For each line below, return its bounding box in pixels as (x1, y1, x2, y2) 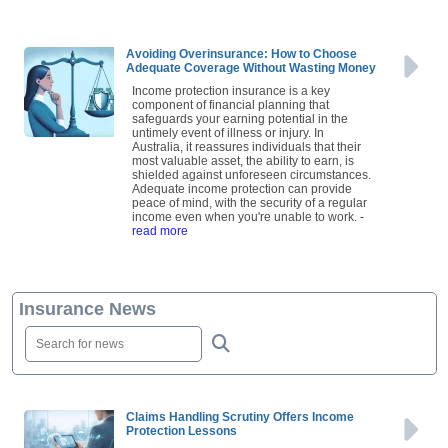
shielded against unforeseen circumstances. (132, 174, 371, 189)
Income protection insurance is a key (132, 90, 330, 105)
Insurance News (19, 305, 156, 326)
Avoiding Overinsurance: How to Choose (126, 53, 357, 68)
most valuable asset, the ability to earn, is (132, 160, 354, 175)
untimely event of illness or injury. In (132, 132, 324, 147)
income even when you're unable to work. (132, 216, 360, 231)
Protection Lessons (126, 430, 237, 445)
